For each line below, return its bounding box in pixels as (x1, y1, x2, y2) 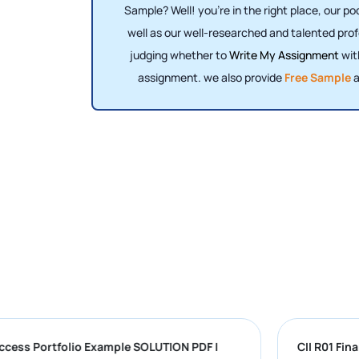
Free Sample (284, 70, 351, 86)
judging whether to (129, 47, 229, 63)
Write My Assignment (228, 47, 339, 63)
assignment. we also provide (138, 70, 284, 86)
